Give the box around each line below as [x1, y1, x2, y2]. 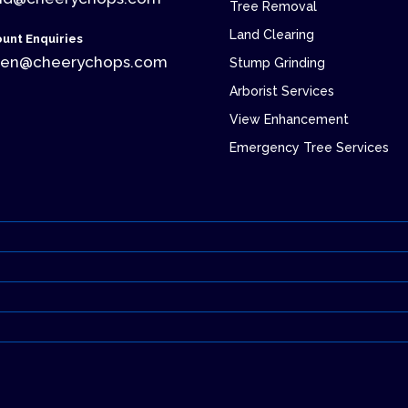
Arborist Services [229, 84, 334, 99]
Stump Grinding [229, 56, 325, 71]
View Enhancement [229, 112, 349, 127]
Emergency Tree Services [229, 140, 389, 156]
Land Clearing [229, 27, 314, 43]
